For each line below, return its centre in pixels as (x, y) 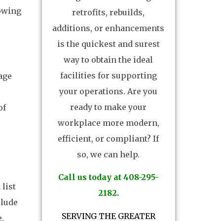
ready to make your (109, 107)
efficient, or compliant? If (109, 139)
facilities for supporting (108, 75)
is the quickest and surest (108, 44)
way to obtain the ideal (109, 60)
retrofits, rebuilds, (109, 12)
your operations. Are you (109, 91)
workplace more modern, (108, 123)
